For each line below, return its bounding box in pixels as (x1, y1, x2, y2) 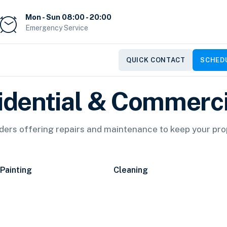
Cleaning (113, 165, 148, 175)
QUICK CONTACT (126, 56, 185, 64)
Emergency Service (25, 23, 88, 32)
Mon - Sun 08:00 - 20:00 (25, 12, 111, 21)
